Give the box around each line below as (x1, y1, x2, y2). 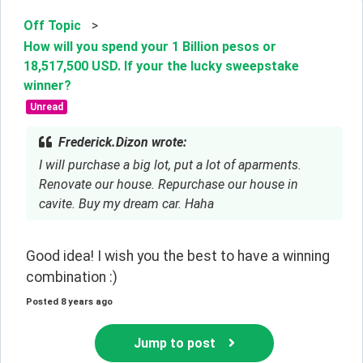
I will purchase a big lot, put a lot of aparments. (39, 156, 301, 173)
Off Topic (23, 17, 81, 33)
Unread (29, 100, 63, 113)
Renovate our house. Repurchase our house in (39, 176, 298, 192)
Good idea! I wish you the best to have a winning (26, 247, 330, 264)
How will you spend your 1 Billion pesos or (23, 38, 276, 54)
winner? (23, 77, 71, 93)
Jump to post (134, 335, 216, 351)
